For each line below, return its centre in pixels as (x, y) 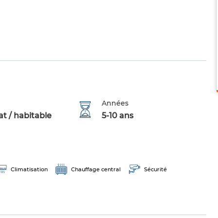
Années (115, 103)
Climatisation (29, 170)
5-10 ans (118, 116)
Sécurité (155, 170)
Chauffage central (96, 170)
